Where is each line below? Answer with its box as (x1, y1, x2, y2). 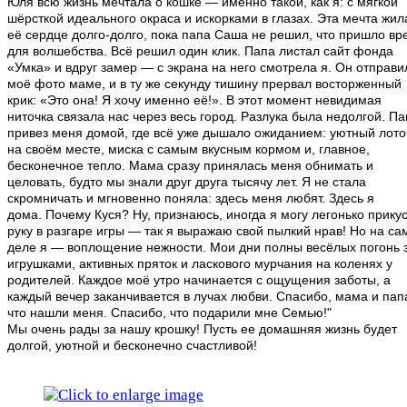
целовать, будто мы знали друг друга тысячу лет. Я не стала (7, 174, 366, 190)
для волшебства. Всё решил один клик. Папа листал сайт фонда (7, 44, 393, 59)
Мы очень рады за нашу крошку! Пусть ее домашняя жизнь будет (7, 322, 397, 337)
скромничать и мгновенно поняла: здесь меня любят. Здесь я (7, 191, 374, 206)
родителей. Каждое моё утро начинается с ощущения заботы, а (7, 273, 391, 288)
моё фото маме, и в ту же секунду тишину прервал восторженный (7, 76, 402, 92)
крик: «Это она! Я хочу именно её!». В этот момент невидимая (7, 93, 382, 108)
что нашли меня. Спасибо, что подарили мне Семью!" (7, 305, 332, 321)
